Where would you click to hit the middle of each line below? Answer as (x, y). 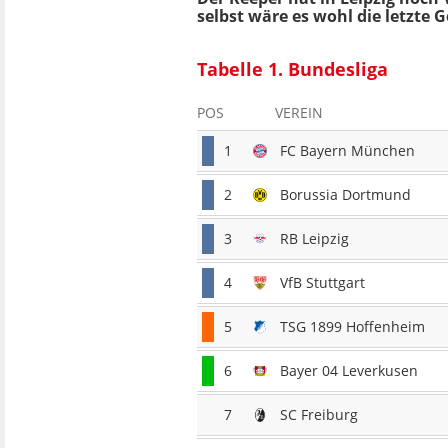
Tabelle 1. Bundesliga (292, 68)
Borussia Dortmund (345, 195)
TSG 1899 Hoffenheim (352, 327)
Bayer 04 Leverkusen (349, 371)
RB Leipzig (314, 239)
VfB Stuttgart (322, 283)
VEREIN (299, 113)
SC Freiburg (319, 415)
